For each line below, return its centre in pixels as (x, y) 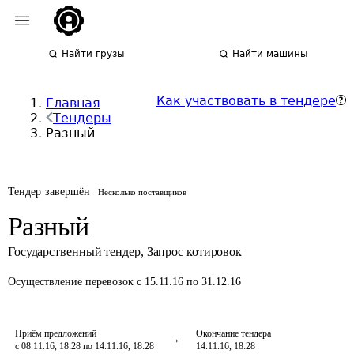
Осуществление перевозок (72, 282)
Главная (73, 103)
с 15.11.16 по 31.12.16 (189, 282)
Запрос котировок (194, 252)
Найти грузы (93, 54)
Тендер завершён (49, 192)
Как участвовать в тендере (246, 101)
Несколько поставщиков (143, 192)
